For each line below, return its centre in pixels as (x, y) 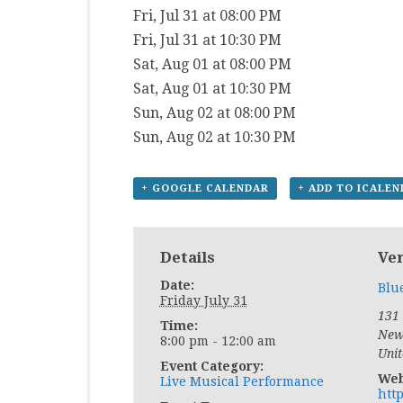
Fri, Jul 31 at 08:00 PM (207, 16)
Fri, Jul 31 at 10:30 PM (207, 40)
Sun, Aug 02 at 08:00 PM (215, 113)
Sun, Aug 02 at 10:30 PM (215, 137)
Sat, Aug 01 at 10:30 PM (212, 89)
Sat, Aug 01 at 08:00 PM (212, 64)
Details (187, 257)
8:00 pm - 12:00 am (218, 341)
